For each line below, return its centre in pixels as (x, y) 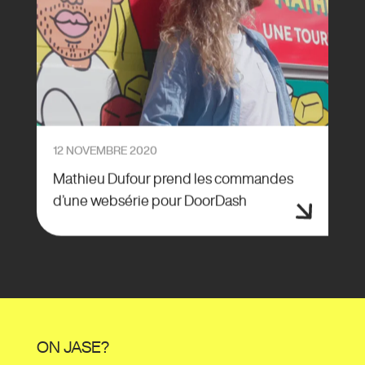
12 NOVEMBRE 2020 (105, 151)
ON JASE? (73, 347)
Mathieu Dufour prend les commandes (173, 179)
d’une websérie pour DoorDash (150, 201)
